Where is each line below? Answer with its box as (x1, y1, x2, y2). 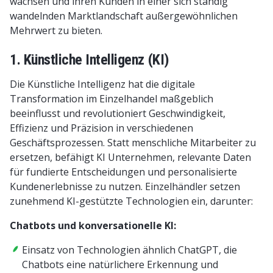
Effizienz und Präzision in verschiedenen (10, 121, 193, 135)
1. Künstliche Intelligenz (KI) (10, 51, 169, 68)
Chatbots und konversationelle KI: (10, 219, 176, 232)
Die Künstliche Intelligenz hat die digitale (10, 77, 195, 91)
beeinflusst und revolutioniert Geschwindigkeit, (10, 107, 225, 120)
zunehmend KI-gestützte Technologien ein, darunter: (10, 194, 253, 208)
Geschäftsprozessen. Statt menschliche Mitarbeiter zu (10, 136, 256, 149)
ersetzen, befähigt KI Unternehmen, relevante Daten (10, 151, 251, 164)
